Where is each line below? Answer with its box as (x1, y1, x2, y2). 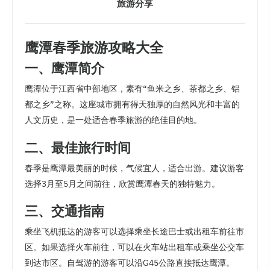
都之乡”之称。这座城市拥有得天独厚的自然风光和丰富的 (25, 99, 240, 110)
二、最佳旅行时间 (25, 138, 131, 156)
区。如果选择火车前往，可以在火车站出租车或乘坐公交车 (25, 241, 244, 253)
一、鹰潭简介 (25, 59, 104, 77)
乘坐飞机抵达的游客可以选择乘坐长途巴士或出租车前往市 (25, 225, 244, 237)
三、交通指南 (25, 201, 104, 219)
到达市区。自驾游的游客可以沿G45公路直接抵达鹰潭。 (25, 257, 234, 268)
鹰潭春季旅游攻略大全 (25, 38, 163, 57)
